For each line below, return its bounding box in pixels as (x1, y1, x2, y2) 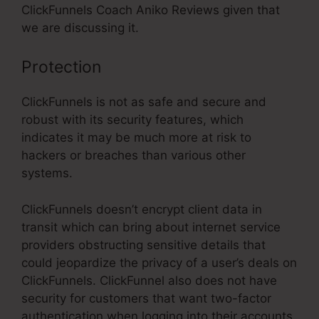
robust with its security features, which (21, 113, 244, 127)
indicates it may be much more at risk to (21, 130, 251, 145)
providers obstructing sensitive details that (21, 237, 266, 252)
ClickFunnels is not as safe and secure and (21, 95, 266, 110)
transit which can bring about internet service (21, 219, 281, 234)
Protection (21, 57, 101, 78)
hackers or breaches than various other (21, 148, 246, 163)
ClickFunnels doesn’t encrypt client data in (21, 202, 262, 216)
